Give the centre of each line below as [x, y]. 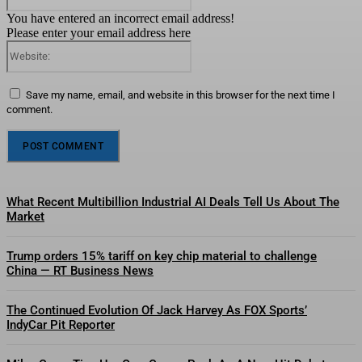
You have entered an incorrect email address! [120, 18]
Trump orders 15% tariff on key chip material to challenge [162, 256]
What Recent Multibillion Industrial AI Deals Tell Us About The [173, 202]
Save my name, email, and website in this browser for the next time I [181, 95]
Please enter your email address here [99, 32]
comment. [29, 109]
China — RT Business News [80, 270]
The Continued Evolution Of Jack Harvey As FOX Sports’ [157, 310]
